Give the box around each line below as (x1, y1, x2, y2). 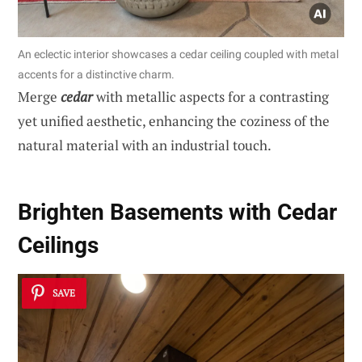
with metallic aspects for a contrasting (93, 87, 329, 107)
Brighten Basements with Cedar (18, 198, 337, 225)
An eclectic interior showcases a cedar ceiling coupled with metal (18, 48, 339, 61)
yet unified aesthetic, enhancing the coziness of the (18, 112, 330, 131)
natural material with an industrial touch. (18, 136, 271, 155)
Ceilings (18, 231, 99, 259)
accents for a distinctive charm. (18, 68, 175, 82)
